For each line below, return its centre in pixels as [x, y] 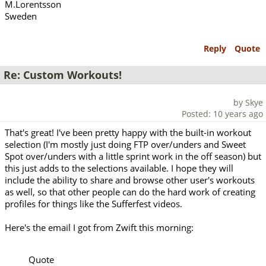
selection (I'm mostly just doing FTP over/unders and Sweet [125, 144]
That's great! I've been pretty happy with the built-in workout [128, 132]
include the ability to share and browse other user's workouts [130, 180]
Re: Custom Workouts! [63, 75]
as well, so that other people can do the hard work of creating [130, 191]
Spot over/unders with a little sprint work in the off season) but [133, 156]
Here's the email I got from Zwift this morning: [99, 227]
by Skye [248, 102]
